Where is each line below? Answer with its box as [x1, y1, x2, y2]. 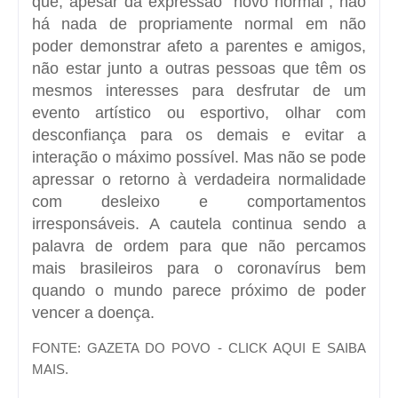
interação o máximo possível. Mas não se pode [32, 147, 366, 166]
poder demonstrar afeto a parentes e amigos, [32, 36, 366, 55]
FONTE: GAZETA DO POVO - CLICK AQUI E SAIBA [32, 339, 366, 355]
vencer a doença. [32, 303, 155, 322]
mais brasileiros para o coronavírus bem [32, 259, 366, 277]
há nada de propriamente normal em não [32, 14, 366, 33]
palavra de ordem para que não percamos [32, 236, 366, 255]
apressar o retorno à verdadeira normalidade [32, 170, 366, 188]
